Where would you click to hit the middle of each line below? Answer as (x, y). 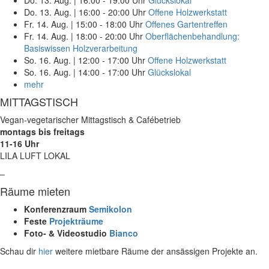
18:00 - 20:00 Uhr (109, 36)
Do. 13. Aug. (48, 12)
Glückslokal (169, 72)
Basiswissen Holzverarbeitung (81, 48)
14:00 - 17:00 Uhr (112, 72)
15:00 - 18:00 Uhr (109, 24)
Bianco (124, 233)
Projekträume (76, 221)
